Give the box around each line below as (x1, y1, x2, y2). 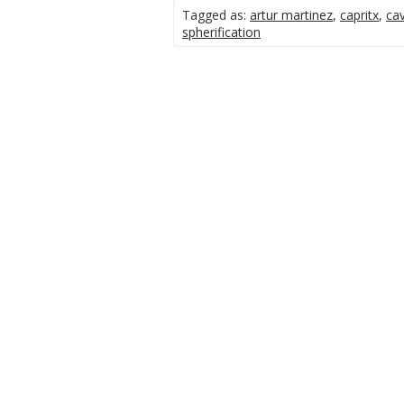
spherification (182, 23, 261, 41)
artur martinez (250, 6, 333, 23)
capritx (340, 6, 379, 23)
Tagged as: (182, 6, 250, 23)
